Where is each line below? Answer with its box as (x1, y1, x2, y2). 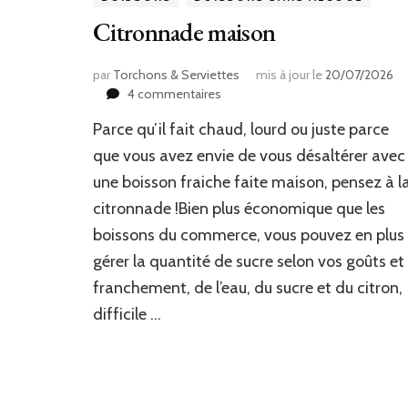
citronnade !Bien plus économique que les (93, 199, 385, 219)
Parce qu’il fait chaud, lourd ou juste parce (93, 119, 389, 140)
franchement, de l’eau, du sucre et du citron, (93, 278, 403, 299)
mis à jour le (256, 66, 325, 84)
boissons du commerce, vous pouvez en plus (93, 225, 404, 246)
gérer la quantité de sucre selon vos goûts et (93, 251, 404, 272)
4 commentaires (127, 86, 221, 103)
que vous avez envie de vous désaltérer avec (93, 146, 405, 167)
